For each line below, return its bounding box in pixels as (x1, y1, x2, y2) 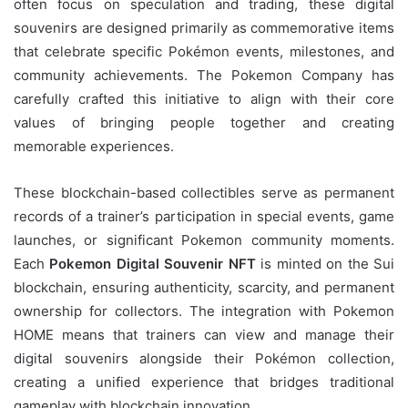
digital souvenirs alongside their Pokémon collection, (14, 349, 394, 367)
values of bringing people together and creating (14, 113, 394, 131)
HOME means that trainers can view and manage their (14, 325, 394, 343)
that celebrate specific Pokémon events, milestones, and (14, 42, 394, 60)
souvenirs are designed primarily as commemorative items (14, 18, 394, 36)
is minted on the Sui (255, 254, 395, 272)
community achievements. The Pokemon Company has (14, 66, 394, 84)
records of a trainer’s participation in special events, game (14, 207, 394, 225)
